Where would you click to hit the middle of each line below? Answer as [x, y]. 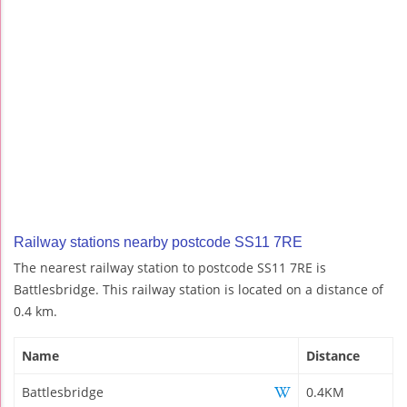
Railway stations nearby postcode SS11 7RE [158, 242]
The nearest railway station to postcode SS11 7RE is [170, 267]
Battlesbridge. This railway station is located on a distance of [199, 289]
